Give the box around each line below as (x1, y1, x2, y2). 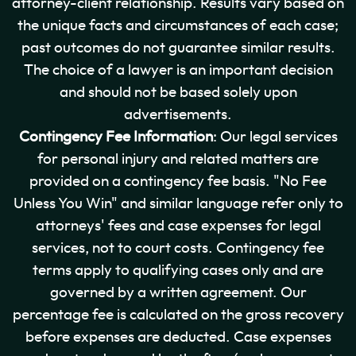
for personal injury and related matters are (37, 151, 319, 167)
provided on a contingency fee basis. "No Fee (29, 173, 327, 189)
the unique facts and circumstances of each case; (17, 17, 339, 33)
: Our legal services (212, 129, 338, 145)
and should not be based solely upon (59, 84, 297, 100)
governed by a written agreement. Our (49, 284, 307, 300)
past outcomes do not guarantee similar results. (21, 40, 335, 56)
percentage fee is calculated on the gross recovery (12, 307, 344, 323)
